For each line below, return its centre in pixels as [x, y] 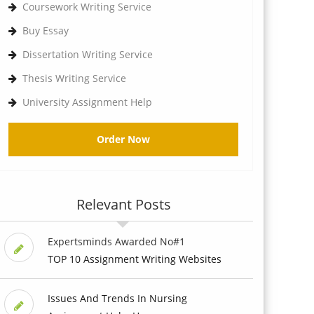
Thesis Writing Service [74, 78]
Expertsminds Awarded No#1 [116, 241]
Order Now [123, 139]
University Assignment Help [87, 102]
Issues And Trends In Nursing [117, 298]
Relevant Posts [123, 204]
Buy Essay [46, 30]
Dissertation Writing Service [88, 54]
